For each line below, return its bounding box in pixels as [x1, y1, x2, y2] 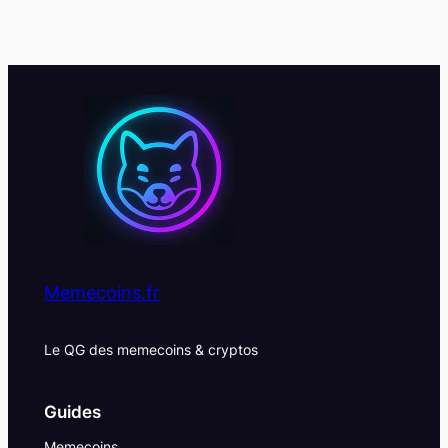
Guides [43, 402, 101, 423]
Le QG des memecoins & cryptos [43, 340, 258, 358]
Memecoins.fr [43, 282, 160, 304]
